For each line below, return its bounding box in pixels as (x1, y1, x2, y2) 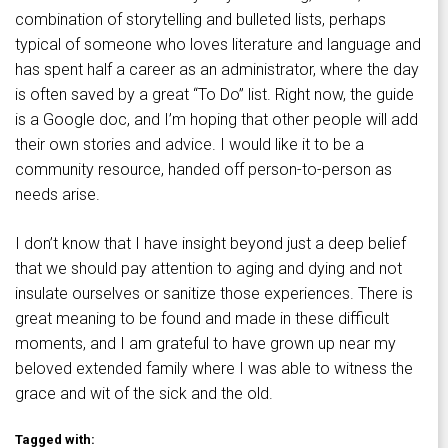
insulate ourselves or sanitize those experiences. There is (15, 284, 413, 304)
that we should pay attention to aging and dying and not (15, 259, 402, 279)
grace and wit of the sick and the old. (15, 384, 273, 404)
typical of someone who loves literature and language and (15, 35, 421, 55)
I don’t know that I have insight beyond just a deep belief (15, 234, 406, 254)
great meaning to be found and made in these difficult (15, 309, 389, 329)
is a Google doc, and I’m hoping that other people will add (15, 110, 418, 130)
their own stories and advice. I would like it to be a (15, 135, 364, 155)
